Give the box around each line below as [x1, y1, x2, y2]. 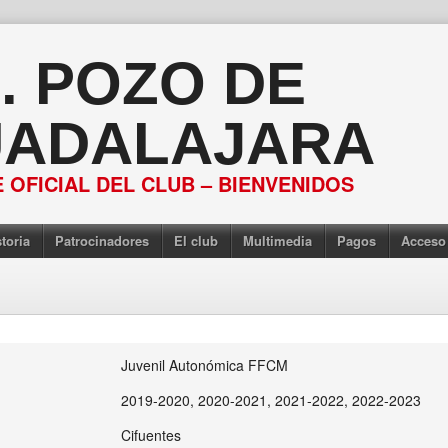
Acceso [401, 231, 446, 250]
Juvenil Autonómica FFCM [120, 355, 288, 375]
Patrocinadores [55, 231, 149, 250]
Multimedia [243, 231, 312, 250]
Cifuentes [120, 425, 181, 445]
